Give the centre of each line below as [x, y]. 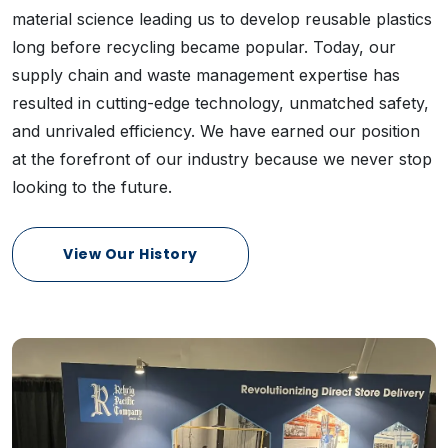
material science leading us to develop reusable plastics [222, 19]
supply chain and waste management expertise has [206, 75]
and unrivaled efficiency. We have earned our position [216, 131]
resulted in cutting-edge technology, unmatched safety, [220, 103]
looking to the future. [92, 187]
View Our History [130, 254]
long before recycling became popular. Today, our [204, 47]
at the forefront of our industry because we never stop [222, 159]
